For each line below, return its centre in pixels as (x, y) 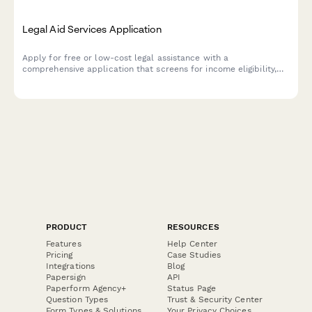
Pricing (60, 255)
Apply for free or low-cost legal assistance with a (125, 58)
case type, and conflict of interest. (94, 80)
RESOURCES (193, 227)
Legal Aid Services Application (92, 29)
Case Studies (194, 255)
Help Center (192, 244)
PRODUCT (67, 227)
